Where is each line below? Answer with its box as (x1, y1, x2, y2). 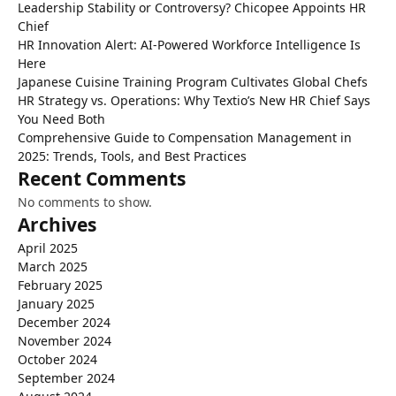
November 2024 (18, 331, 111, 349)
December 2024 (18, 313, 110, 331)
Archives (18, 211, 96, 237)
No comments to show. (18, 193, 152, 210)
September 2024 (18, 369, 115, 386)
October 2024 (18, 350, 97, 368)
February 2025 (18, 276, 103, 293)
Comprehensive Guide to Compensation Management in (18, 128, 352, 146)
